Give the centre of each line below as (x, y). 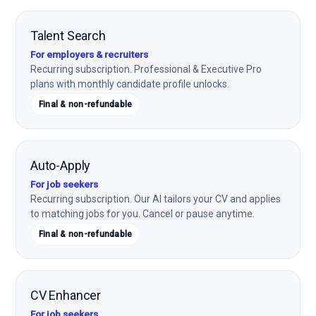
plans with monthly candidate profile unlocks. (130, 84)
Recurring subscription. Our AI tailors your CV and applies (156, 199)
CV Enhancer (66, 295)
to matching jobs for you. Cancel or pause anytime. (142, 214)
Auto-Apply (61, 165)
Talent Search (68, 36)
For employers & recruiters (89, 54)
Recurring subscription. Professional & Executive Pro (146, 69)
